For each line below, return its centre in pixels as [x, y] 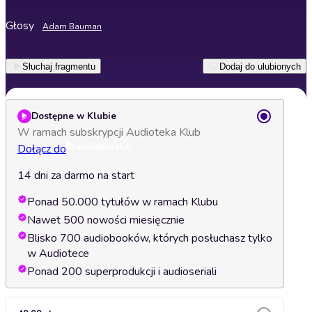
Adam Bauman [72, 26]
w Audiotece [58, 253]
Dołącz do [42, 149]
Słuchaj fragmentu [59, 66]
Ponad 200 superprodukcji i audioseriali [122, 272]
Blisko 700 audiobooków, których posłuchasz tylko [150, 238]
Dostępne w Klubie [74, 116]
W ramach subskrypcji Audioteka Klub [109, 132]
